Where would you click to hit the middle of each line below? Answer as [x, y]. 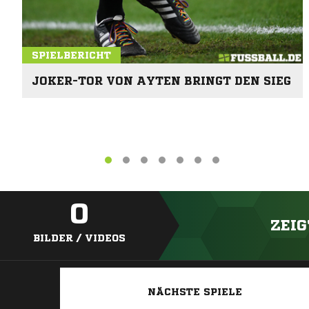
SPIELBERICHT [71, 55]
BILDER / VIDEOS [79, 238]
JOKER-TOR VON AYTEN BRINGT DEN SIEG [161, 80]
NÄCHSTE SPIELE [195, 292]
